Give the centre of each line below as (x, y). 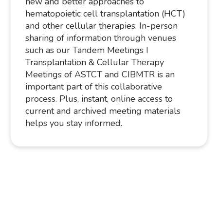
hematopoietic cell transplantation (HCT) (106, 14)
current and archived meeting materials (103, 111)
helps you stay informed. (74, 123)
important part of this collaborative (94, 87)
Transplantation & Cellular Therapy (95, 63)
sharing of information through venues (101, 38)
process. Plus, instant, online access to (99, 99)
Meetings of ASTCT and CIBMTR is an (100, 75)
